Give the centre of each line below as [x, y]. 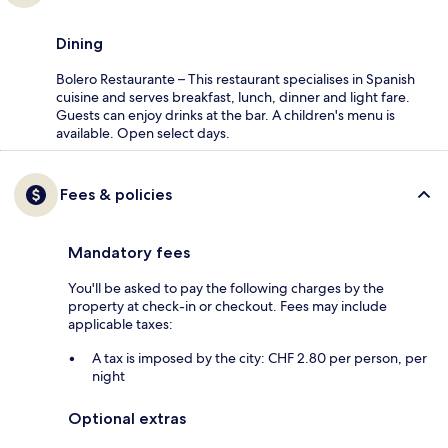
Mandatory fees [129, 252]
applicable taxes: [120, 323]
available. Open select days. [143, 132]
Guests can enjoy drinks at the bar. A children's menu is [225, 114]
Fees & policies [116, 194]
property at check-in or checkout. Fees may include [227, 305]
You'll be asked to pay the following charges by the [226, 287]
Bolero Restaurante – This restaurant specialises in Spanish [235, 78]
